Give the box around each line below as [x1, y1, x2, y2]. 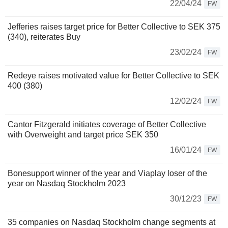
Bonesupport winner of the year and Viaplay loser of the [8, 169, 207, 178]
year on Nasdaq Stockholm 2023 [8, 179, 126, 188]
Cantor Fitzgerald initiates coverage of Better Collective [8, 120, 206, 129]
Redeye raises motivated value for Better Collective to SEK [8, 71, 219, 80]
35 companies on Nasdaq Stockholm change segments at [8, 218, 215, 226]
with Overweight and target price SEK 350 [8, 130, 158, 139]
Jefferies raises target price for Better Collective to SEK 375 [8, 22, 220, 31]
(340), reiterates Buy [8, 33, 80, 41]
